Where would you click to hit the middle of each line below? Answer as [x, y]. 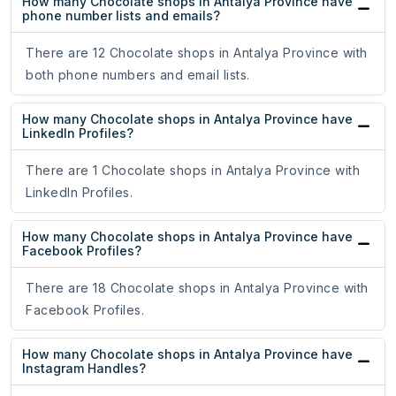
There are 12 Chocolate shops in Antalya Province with [197, 53]
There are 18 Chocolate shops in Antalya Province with [197, 288]
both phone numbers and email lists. [138, 75]
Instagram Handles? [84, 369]
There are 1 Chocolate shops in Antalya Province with [193, 171]
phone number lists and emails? [121, 16]
